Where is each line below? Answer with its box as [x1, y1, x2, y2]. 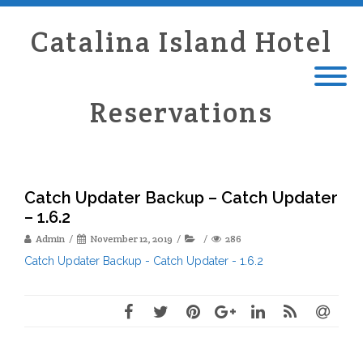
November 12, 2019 [90, 233, 173, 245]
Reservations [90, 94, 273, 130]
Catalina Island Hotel [31, 23, 332, 60]
